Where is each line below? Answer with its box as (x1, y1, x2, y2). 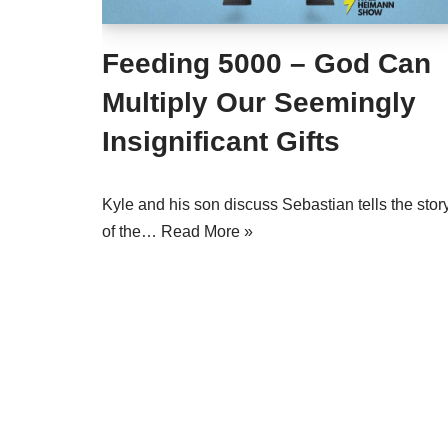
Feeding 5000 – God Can (102, 48, 431, 79)
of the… (102, 223, 161, 240)
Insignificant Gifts (102, 126, 340, 157)
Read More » (161, 223, 253, 240)
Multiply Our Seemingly (102, 87, 416, 118)
